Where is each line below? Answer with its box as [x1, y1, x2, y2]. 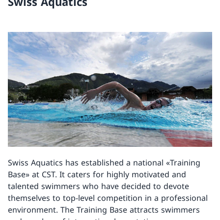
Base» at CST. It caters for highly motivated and [8, 169, 186, 180]
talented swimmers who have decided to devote [8, 181, 189, 192]
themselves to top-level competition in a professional [8, 192, 208, 204]
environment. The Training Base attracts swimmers [8, 204, 200, 216]
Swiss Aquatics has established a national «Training [8, 157, 200, 168]
